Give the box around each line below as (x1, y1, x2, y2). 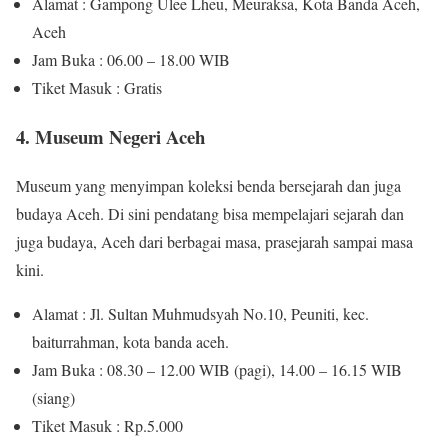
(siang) (32, 386, 75, 408)
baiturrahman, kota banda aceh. (32, 330, 229, 352)
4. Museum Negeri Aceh (16, 122, 205, 150)
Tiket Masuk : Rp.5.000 (32, 414, 183, 436)
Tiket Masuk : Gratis (32, 77, 162, 99)
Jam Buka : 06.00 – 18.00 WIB (32, 49, 230, 71)
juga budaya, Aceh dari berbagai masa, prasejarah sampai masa (16, 230, 413, 252)
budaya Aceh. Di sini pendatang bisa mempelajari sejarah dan (16, 202, 404, 224)
